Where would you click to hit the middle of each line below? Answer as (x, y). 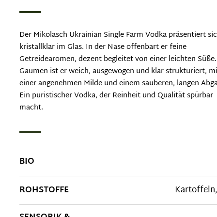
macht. (31, 108)
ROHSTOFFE (44, 190)
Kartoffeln (195, 190)
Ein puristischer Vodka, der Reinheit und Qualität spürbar (116, 96)
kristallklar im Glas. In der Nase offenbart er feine (103, 47)
